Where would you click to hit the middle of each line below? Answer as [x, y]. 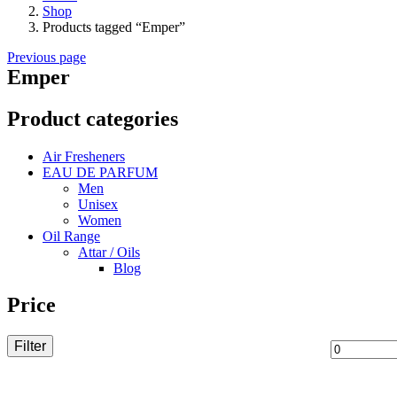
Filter [30, 346]
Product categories [93, 118]
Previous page [47, 57]
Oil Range [71, 236]
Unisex [98, 204]
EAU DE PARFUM [100, 172]
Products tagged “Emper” [114, 27]
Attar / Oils [109, 252]
